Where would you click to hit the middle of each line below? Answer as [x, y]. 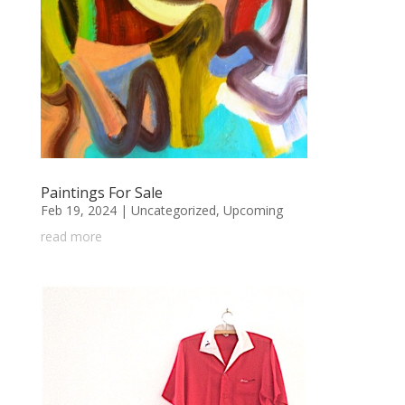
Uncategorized [173, 211]
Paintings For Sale [101, 193]
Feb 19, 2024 [78, 211]
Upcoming [253, 211]
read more [71, 237]
